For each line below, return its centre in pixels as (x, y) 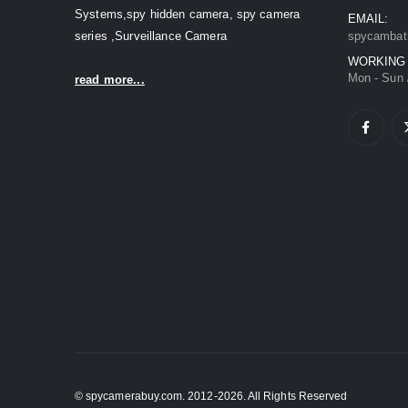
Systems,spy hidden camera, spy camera (188, 14)
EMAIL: (368, 18)
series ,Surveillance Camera (151, 36)
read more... (110, 79)
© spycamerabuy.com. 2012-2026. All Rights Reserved (211, 396)
